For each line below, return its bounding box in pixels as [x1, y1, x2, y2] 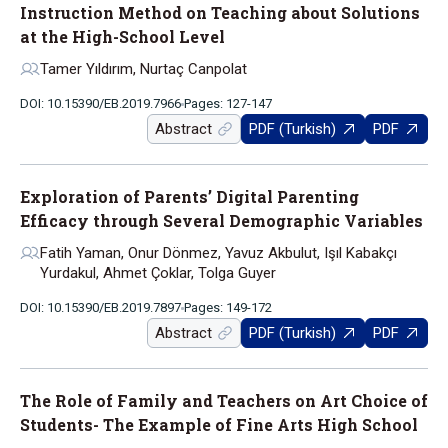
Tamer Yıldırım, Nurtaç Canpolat [40, 60, 247, 78]
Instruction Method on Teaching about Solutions [20, 2, 420, 23]
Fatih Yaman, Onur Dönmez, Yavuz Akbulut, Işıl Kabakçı [40, 244, 397, 262]
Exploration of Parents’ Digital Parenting [20, 186, 359, 207]
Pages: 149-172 [184, 300, 272, 315]
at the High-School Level [20, 26, 225, 47]
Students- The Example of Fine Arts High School [20, 414, 418, 435]
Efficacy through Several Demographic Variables [20, 210, 423, 231]
